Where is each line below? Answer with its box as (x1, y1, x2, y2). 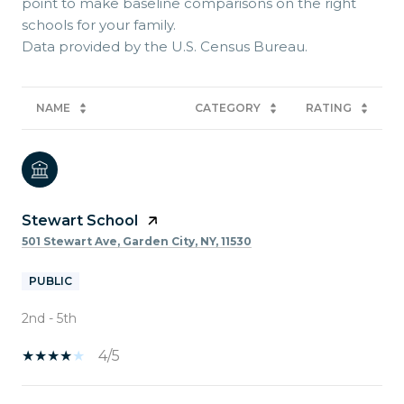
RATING (306, 100, 352, 115)
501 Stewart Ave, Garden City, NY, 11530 (22, 234, 252, 248)
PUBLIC (29, 273, 72, 288)
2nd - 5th (22, 309, 77, 326)
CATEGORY (195, 100, 261, 115)
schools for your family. (22, 15, 176, 33)
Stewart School (22, 211, 138, 229)
